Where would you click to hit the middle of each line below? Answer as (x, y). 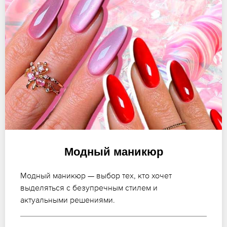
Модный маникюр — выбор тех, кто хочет (96, 176)
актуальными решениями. (68, 200)
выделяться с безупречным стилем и (89, 188)
